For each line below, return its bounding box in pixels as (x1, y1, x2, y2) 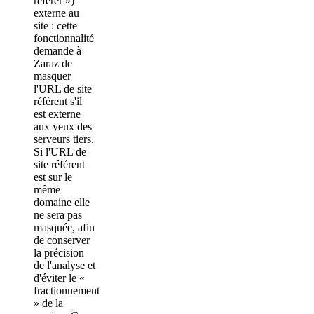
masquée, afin (34, 221, 95, 233)
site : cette (34, 19, 77, 32)
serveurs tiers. (34, 132, 94, 145)
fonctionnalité (34, 32, 94, 44)
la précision (34, 246, 84, 259)
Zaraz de (34, 57, 72, 69)
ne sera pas (34, 208, 82, 221)
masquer (34, 69, 71, 82)
